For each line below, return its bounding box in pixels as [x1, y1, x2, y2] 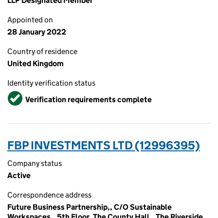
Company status [7, 159, 62, 168]
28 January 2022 [7, 27, 66, 36]
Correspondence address [7, 190, 91, 200]
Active [7, 171, 31, 180]
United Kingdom [7, 59, 64, 68]
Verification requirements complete [25, 94, 152, 104]
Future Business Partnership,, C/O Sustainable [7, 202, 172, 212]
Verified [9, 91, 36, 100]
